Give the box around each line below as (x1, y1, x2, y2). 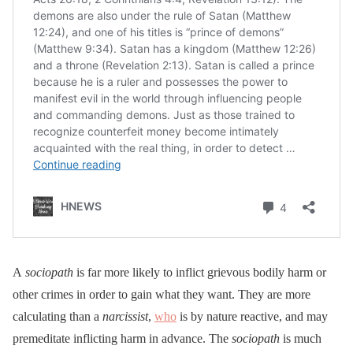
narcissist (102, 309, 148, 323)
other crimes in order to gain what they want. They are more (13, 287, 310, 301)
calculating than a (13, 309, 102, 323)
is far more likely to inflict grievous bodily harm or (73, 265, 326, 279)
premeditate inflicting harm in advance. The (13, 331, 232, 345)
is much (280, 331, 321, 345)
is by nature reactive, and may (176, 309, 328, 323)
